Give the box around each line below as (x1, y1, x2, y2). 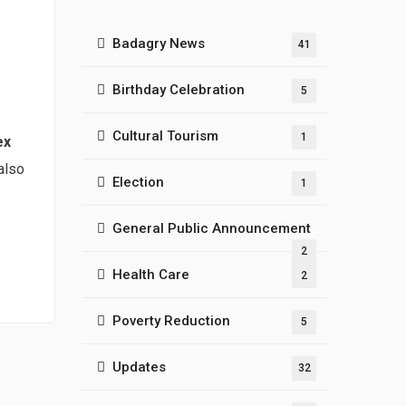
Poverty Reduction (112, 313, 230, 329)
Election (112, 174, 164, 190)
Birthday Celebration (112, 82, 245, 98)
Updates (112, 359, 166, 375)
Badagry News (112, 35, 205, 52)
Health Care (112, 266, 189, 283)
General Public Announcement (112, 220, 311, 237)
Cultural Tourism (112, 128, 218, 144)
